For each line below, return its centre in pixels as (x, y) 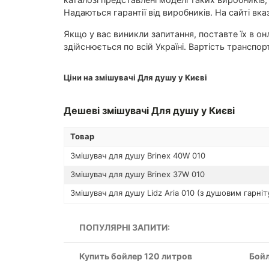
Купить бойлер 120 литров (135, 256)
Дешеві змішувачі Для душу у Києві (149, 110)
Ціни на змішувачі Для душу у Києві (135, 77)
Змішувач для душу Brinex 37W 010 (137, 174)
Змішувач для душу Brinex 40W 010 (138, 155)
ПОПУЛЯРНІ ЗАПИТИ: (124, 227)
